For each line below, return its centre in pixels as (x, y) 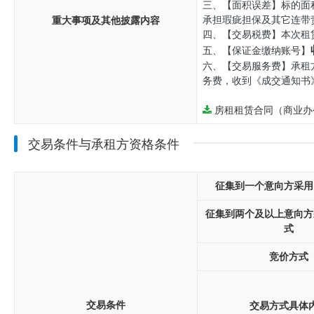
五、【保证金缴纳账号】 (257, 51)
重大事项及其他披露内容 (105, 21)
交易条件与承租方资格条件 (104, 144)
